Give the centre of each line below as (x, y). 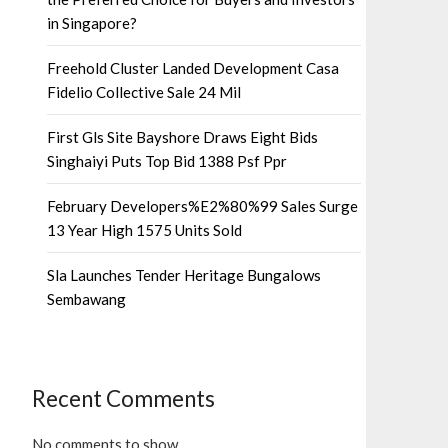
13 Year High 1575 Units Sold (144, 230)
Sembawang (86, 299)
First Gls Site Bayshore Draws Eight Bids (182, 137)
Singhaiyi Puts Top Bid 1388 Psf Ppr (167, 161)
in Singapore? (92, 23)
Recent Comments (123, 399)
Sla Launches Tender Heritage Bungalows (184, 275)
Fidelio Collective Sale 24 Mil (144, 92)
